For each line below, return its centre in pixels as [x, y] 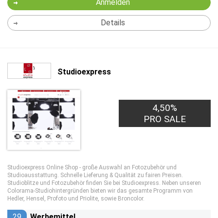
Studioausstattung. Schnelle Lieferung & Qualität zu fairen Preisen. [95, 175]
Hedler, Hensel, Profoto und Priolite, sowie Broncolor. [76, 199]
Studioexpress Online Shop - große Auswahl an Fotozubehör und [92, 167]
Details [113, 23]
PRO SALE [165, 119]
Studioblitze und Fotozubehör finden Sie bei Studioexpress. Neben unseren [104, 183]
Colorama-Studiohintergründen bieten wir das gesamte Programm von [100, 191]
